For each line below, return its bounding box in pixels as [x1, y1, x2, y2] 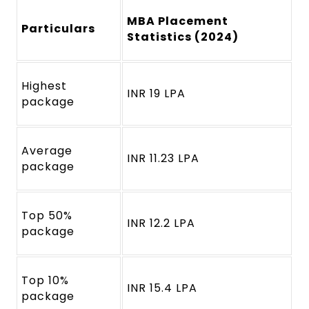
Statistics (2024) [127, 29, 239, 46]
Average [21, 143, 73, 159]
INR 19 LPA [127, 86, 186, 102]
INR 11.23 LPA [127, 150, 199, 167]
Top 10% [21, 272, 70, 289]
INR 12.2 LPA [127, 215, 195, 232]
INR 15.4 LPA [127, 280, 197, 297]
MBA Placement [127, 13, 228, 30]
